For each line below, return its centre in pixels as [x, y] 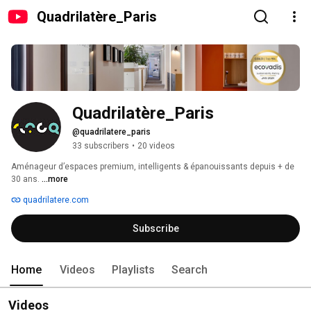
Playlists [133, 270]
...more [55, 179]
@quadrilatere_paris [111, 132]
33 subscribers [101, 146]
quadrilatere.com [55, 200]
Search [190, 270]
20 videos [156, 146]
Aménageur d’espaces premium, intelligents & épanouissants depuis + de [153, 167]
